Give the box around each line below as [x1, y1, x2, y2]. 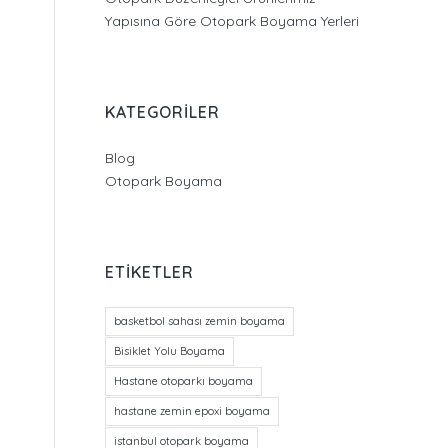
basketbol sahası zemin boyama [114, 314, 286, 328]
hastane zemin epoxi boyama [114, 404, 271, 418]
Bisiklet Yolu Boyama [114, 344, 226, 358]
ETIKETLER [105, 262, 195, 282]
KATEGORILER [105, 102, 221, 122]
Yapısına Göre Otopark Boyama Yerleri [105, 12, 360, 30]
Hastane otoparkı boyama [114, 374, 254, 388]
